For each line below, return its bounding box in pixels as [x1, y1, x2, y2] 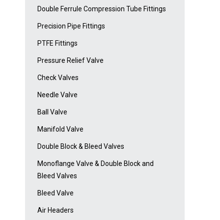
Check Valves [37, 74, 79, 82]
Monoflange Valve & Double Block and [37, 160, 154, 167]
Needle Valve [37, 91, 78, 99]
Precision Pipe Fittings [37, 22, 105, 30]
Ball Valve [37, 108, 67, 116]
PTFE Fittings [37, 39, 78, 47]
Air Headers [37, 206, 74, 214]
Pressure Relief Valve [37, 56, 104, 64]
